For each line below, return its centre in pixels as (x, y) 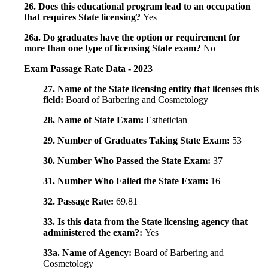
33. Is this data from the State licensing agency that (145, 222)
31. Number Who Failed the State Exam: (127, 181)
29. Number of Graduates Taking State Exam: (138, 141)
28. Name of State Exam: (95, 120)
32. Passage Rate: (80, 202)
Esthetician (167, 120)
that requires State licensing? (83, 17)
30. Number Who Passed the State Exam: (128, 161)
